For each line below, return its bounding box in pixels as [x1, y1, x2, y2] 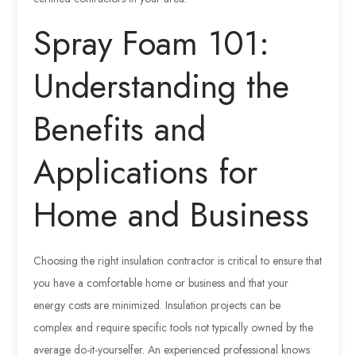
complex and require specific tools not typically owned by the [33, 319, 314, 335]
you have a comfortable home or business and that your [33, 274, 289, 291]
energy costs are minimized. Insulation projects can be [33, 296, 281, 313]
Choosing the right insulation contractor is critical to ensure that [33, 252, 323, 269]
